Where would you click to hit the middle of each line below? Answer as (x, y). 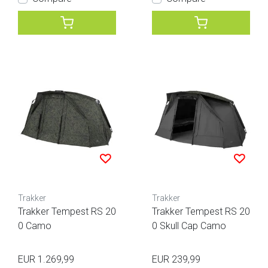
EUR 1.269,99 (46, 260)
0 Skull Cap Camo (189, 226)
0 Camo (35, 226)
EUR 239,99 (176, 260)
